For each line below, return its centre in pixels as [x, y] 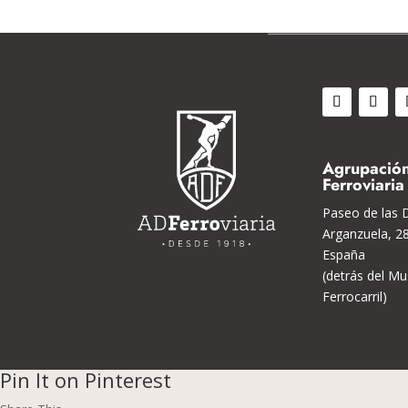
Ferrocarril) [355, 297]
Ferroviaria [364, 185]
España [344, 255]
